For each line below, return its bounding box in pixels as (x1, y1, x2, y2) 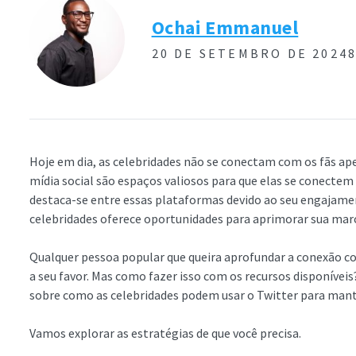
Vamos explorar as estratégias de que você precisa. (29, 325, 301, 341)
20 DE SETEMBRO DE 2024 (151, 44, 348, 61)
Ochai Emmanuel (151, 14, 299, 40)
